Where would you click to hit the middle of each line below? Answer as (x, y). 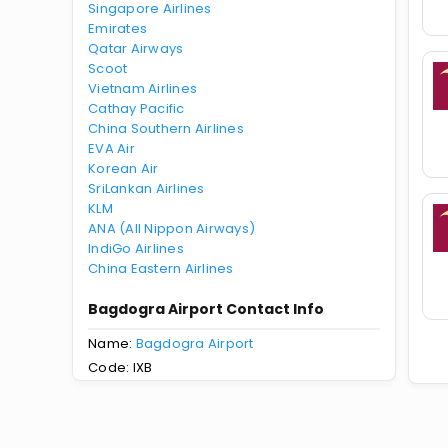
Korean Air (123, 168)
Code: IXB (120, 367)
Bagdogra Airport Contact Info (206, 309)
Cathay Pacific (136, 108)
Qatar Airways (136, 48)
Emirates (118, 28)
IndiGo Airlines (136, 248)
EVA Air (111, 148)
